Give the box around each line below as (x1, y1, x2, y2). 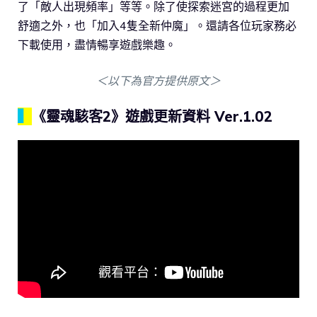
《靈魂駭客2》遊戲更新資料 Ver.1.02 (32, 107, 272, 125)
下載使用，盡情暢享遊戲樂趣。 (18, 37, 176, 52)
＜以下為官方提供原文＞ (96, 73, 221, 88)
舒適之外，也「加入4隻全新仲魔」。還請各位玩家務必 (18, 18, 296, 33)
